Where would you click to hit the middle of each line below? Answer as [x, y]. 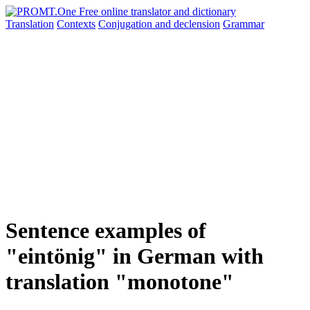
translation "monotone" [120, 282]
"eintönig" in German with [135, 256]
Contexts [76, 24]
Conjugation [127, 24]
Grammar [244, 24]
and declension [188, 24]
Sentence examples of [106, 231]
